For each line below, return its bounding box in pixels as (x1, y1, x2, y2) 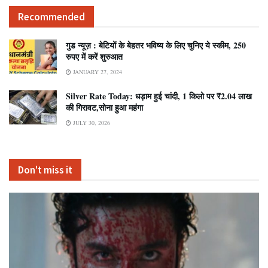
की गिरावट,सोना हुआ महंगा (66, 100, 143, 114)
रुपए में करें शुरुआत (66, 50, 123, 63)
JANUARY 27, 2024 (71, 67, 122, 76)
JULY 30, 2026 (71, 118, 110, 127)
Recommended (18, 10, 85, 23)
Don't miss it (18, 163, 72, 176)
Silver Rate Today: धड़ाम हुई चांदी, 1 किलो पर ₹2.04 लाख (66, 89, 252, 102)
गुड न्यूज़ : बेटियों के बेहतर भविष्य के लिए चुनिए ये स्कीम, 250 (66, 38, 246, 51)
